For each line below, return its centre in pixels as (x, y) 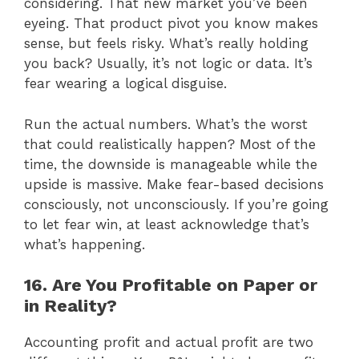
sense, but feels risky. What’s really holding (166, 44)
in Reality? (71, 306)
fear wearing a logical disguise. (125, 84)
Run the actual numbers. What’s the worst (166, 124)
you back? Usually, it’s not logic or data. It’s (168, 64)
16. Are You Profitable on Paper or (171, 285)
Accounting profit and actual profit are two (169, 343)
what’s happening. (85, 244)
